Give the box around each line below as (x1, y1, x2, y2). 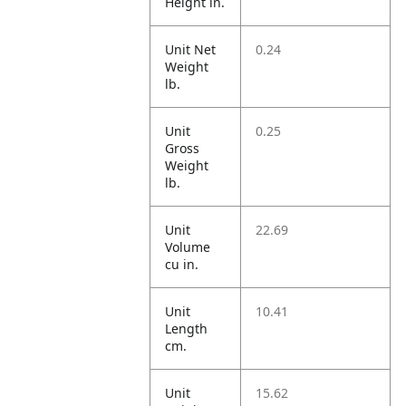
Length (165, 320, 208, 337)
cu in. (165, 256, 199, 273)
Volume (165, 238, 211, 256)
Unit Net (165, 41, 217, 58)
